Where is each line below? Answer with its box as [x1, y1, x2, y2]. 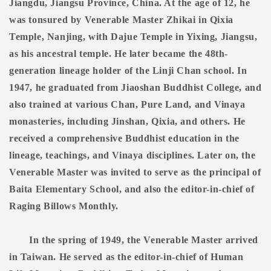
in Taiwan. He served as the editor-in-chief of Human [9, 252, 244, 263]
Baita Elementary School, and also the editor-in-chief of [9, 184, 255, 195]
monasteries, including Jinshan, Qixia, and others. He [9, 116, 246, 127]
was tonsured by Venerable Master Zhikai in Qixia [9, 15, 233, 25]
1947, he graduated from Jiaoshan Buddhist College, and [9, 82, 262, 93]
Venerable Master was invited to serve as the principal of [9, 167, 261, 178]
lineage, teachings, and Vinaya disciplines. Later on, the [9, 150, 256, 161]
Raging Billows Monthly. [9, 201, 119, 212]
